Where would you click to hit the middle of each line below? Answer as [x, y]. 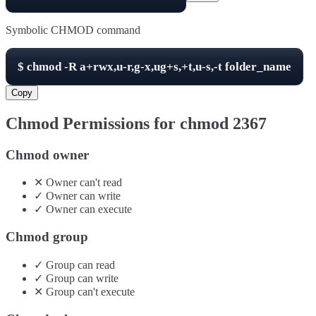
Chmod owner [47, 154]
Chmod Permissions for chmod [119, 123]
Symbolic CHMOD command [73, 30]
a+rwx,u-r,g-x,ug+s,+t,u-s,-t [151, 66]
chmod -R [53, 66]
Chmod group [47, 237]
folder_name [257, 66]
